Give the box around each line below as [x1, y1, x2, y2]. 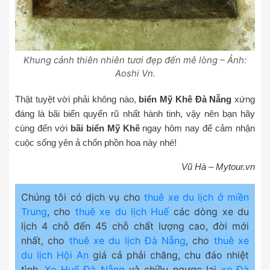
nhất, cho [21, 234, 69, 247]
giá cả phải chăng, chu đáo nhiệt [89, 249, 250, 262]
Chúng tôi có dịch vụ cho [21, 191, 145, 204]
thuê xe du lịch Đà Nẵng [69, 234, 186, 247]
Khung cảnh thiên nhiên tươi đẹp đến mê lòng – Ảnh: [24, 54, 246, 66]
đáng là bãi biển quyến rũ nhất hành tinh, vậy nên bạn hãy [15, 108, 255, 119]
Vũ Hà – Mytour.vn [181, 162, 255, 172]
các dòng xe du [169, 206, 250, 218]
